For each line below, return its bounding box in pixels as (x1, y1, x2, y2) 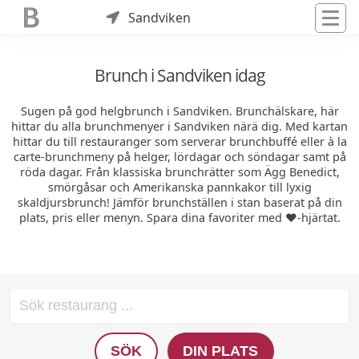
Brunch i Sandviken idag (94, 64, 265, 87)
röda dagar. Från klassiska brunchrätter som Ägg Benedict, (19, 164, 340, 180)
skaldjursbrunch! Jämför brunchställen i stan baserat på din (17, 195, 342, 211)
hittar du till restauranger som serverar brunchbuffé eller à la (12, 134, 347, 150)
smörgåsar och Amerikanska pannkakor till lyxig (47, 179, 312, 196)
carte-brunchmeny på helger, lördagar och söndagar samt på (13, 149, 346, 165)
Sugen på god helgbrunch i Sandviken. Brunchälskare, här (20, 103, 339, 119)
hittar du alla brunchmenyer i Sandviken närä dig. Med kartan (11, 119, 348, 135)
